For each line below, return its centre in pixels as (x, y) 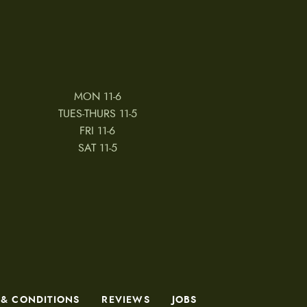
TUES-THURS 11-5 (97, 113)
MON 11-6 (97, 96)
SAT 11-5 (97, 148)
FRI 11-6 (98, 131)
